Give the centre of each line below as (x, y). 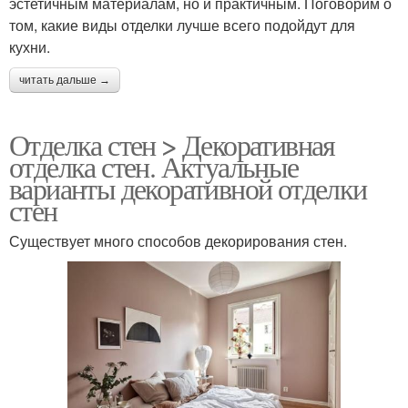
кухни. (30, 46)
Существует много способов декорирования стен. (178, 240)
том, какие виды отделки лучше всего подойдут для (182, 25)
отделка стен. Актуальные (154, 166)
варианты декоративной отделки (188, 188)
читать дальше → (65, 80)
